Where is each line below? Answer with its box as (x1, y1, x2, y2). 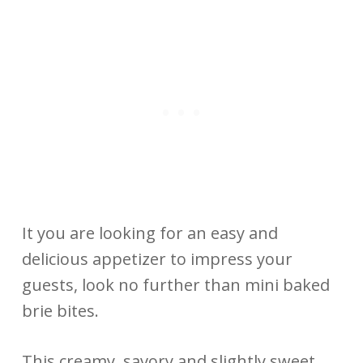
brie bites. (21, 299, 99, 322)
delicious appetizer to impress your (21, 247, 293, 270)
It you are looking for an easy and (21, 221, 278, 244)
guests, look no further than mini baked (21, 273, 330, 296)
